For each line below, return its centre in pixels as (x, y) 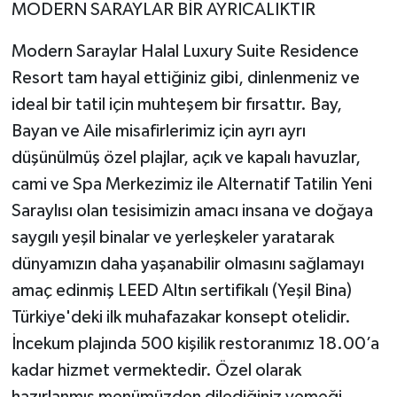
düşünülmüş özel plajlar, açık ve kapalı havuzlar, (186, 157)
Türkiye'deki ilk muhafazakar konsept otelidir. (181, 317)
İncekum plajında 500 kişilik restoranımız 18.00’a (195, 343)
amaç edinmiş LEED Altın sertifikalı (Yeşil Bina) (181, 290)
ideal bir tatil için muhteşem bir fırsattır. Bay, (176, 104)
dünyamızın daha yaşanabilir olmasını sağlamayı (187, 264)
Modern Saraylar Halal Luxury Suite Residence (185, 51)
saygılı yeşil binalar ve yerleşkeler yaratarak (172, 237)
